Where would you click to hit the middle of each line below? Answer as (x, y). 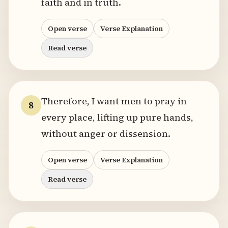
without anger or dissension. (106, 134)
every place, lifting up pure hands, (117, 117)
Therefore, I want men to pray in (114, 101)
